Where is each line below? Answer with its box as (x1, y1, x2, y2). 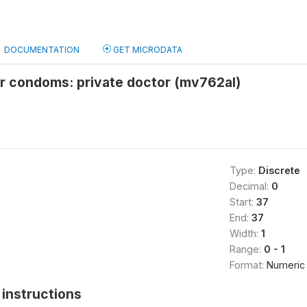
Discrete (258, 164, 300, 176)
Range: (229, 243, 264, 255)
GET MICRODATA (111, 45, 182, 55)
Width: (229, 228, 261, 239)
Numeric (266, 259, 305, 271)
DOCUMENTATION (4, 45, 79, 55)
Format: (229, 259, 267, 271)
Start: (229, 196, 256, 208)
